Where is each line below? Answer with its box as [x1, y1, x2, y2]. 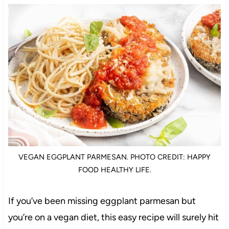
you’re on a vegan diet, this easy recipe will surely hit [8, 212, 219, 223]
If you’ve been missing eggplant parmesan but [8, 195, 196, 207]
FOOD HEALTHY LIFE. [78, 165, 151, 175]
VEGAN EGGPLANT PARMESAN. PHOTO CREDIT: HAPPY [18, 152, 211, 162]
